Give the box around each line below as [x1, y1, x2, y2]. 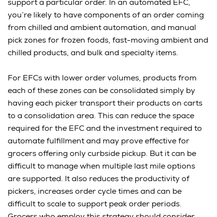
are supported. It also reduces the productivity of [8, 173, 189, 184]
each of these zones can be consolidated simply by [8, 85, 195, 96]
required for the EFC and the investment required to [8, 123, 202, 134]
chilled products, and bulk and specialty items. [8, 47, 180, 58]
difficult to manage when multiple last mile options [8, 161, 195, 171]
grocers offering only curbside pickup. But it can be [8, 148, 196, 159]
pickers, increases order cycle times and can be [8, 186, 182, 197]
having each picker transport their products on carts [8, 98, 202, 108]
